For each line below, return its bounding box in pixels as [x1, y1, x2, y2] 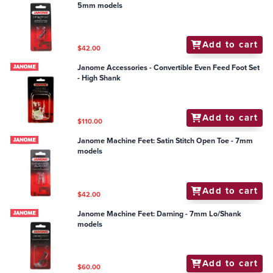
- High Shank [77, 73, 121, 84]
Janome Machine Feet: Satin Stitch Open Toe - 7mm [77, 135, 253, 147]
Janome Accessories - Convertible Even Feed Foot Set [77, 62, 260, 74]
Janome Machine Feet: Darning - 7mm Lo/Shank [77, 208, 242, 219]
